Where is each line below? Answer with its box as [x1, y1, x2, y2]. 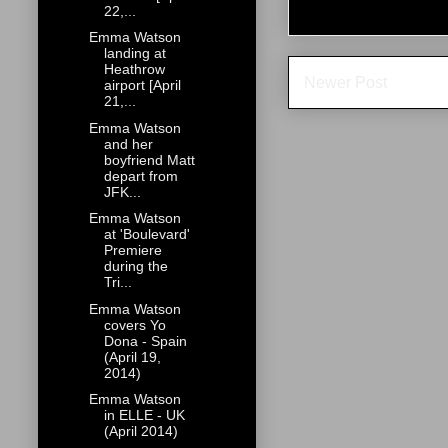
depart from [103, 167, 178, 184]
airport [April [103, 77, 181, 94]
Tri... [103, 274, 132, 291]
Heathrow [103, 61, 165, 78]
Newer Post [304, 73, 387, 91]
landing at [103, 45, 166, 62]
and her [103, 135, 153, 152]
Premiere [103, 242, 162, 259]
